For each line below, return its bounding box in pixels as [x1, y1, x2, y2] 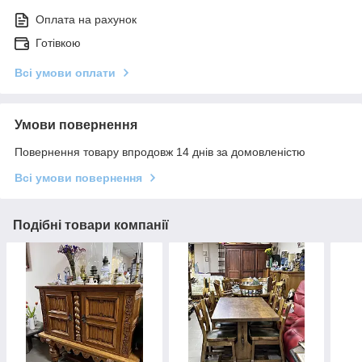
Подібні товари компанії [13, 217, 169, 232]
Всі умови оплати [15, 65, 116, 79]
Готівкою [36, 36, 81, 49]
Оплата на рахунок [36, 12, 137, 26]
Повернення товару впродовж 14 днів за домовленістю [15, 145, 305, 158]
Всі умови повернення [15, 170, 142, 184]
